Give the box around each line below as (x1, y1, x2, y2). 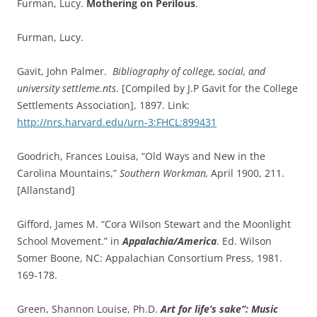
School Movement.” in (17, 234, 122, 248)
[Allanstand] (17, 183, 75, 197)
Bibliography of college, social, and (113, 64, 265, 78)
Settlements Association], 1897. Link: (17, 98, 190, 112)
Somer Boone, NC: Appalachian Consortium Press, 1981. (17, 250, 282, 265)
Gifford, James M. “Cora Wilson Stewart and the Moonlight (17, 217, 291, 231)
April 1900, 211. (208, 166, 284, 180)
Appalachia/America (122, 234, 217, 248)
